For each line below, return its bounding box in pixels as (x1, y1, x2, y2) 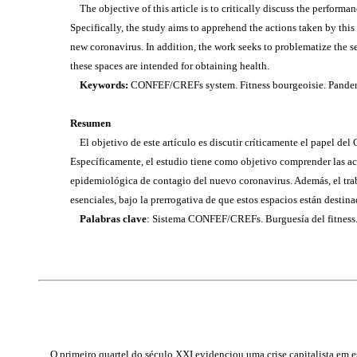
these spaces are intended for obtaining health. (70, 60, 269, 72)
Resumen (70, 117, 111, 129)
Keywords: (70, 79, 131, 91)
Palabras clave (70, 213, 147, 225)
